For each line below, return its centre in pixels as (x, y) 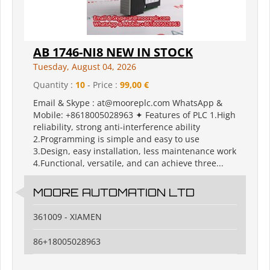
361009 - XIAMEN (67, 217)
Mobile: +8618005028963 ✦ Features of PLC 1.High (134, 115)
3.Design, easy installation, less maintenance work (135, 151)
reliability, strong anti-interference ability (117, 127)
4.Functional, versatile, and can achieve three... (128, 163)
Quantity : (54, 85)
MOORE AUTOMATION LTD (114, 193)
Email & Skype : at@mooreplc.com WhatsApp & (128, 103)
